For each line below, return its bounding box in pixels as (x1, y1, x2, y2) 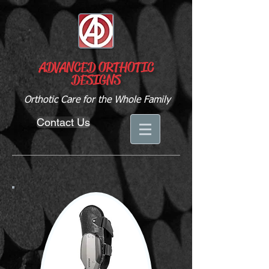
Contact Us (36, 115, 90, 128)
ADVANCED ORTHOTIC (38, 59, 154, 76)
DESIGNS (71, 71, 121, 89)
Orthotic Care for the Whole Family (24, 95, 171, 105)
